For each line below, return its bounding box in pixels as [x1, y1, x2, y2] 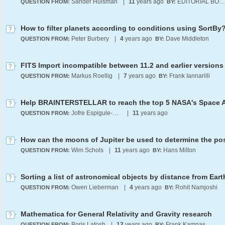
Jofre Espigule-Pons [113, 109, 119, 117]
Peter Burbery [71, 35, 109, 42]
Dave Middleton [166, 35, 209, 42]
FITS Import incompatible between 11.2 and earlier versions [21, 61, 223, 69]
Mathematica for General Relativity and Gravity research [21, 210, 212, 218]
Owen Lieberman [71, 184, 119, 191]
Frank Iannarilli [169, 72, 210, 79]
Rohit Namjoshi [175, 184, 217, 191]
